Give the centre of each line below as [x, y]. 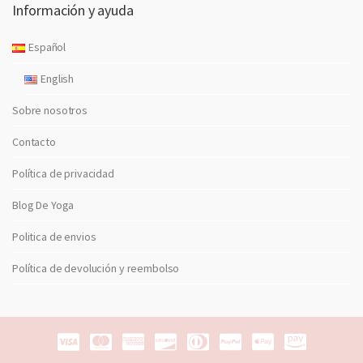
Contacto [34, 142]
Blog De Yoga [43, 205]
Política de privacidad [63, 174]
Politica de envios [54, 237]
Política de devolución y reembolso [96, 269]
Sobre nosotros [50, 111]
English [58, 79]
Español [47, 47]
